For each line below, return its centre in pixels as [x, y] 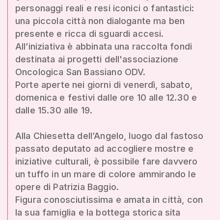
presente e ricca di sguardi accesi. [90, 33]
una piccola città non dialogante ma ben [100, 21]
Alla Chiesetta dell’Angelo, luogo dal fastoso [110, 136]
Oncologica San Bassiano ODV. [81, 72]
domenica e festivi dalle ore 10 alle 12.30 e [106, 97]
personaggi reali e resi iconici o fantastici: [105, 8]
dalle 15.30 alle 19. [54, 110]
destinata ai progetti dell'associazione [97, 59]
